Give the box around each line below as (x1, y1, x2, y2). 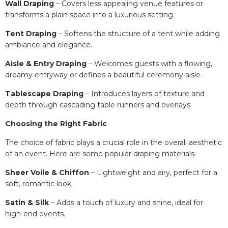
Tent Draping (5, 28, 56, 38)
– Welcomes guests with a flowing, (89, 59, 212, 68)
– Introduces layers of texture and (83, 89, 205, 98)
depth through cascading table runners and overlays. (5, 100, 192, 109)
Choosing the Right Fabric (5, 119, 107, 128)
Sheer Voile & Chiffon (5, 167, 89, 177)
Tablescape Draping (5, 89, 83, 98)
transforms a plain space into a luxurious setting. (5, 10, 175, 19)
